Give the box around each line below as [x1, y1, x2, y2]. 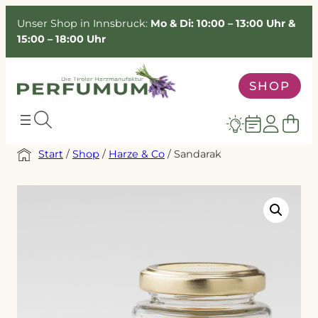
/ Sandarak [165, 147, 221, 160]
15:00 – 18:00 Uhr [17, 33, 106, 46]
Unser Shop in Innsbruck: [17, 17, 150, 31]
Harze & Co [109, 147, 165, 160]
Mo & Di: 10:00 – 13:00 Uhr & [150, 17, 295, 31]
